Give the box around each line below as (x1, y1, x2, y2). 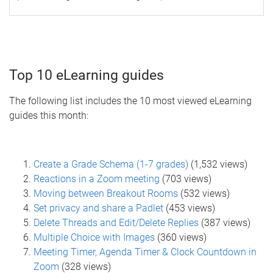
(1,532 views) (188, 158, 252, 171)
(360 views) (155, 232, 209, 244)
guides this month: (9, 110, 88, 122)
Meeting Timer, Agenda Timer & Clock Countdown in (34, 246, 257, 258)
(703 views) (160, 173, 219, 185)
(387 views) (199, 217, 255, 229)
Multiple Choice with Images (34, 232, 155, 244)
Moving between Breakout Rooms (34, 188, 178, 200)
